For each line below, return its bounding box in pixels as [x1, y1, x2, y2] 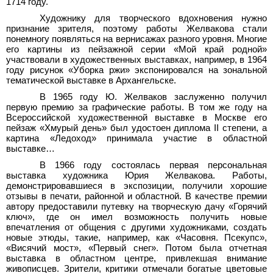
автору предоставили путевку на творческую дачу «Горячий [6, 202, 267, 212]
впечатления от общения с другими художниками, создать [6, 222, 267, 233]
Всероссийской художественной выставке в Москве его [6, 113, 267, 123]
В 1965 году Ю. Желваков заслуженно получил [40, 92, 267, 102]
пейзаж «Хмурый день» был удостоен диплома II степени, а [6, 123, 267, 133]
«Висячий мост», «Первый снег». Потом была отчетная [6, 243, 267, 253]
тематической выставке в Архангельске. [6, 76, 176, 86]
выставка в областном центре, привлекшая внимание [6, 253, 267, 264]
